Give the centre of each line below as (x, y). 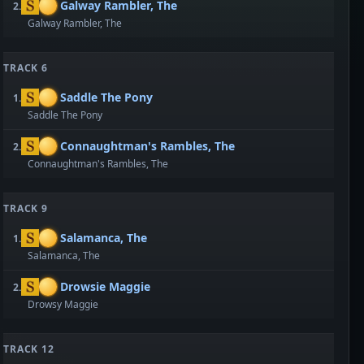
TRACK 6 (26, 68)
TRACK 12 (29, 349)
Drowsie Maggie (105, 286)
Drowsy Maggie (63, 304)
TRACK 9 (26, 208)
